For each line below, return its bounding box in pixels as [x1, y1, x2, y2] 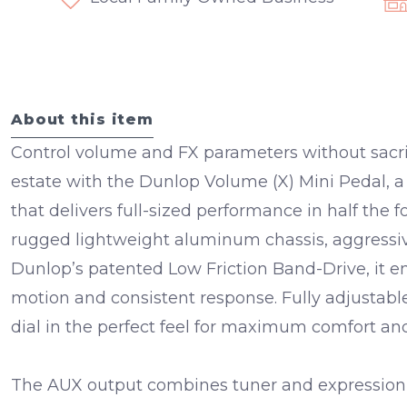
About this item [11, 110, 154, 129]
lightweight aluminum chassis [75, 230, 324, 251]
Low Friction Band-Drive [168, 259, 366, 280]
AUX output [47, 375, 143, 396]
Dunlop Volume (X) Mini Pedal [139, 172, 386, 193]
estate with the [11, 172, 139, 193]
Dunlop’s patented [11, 259, 168, 280]
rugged [11, 230, 75, 251]
